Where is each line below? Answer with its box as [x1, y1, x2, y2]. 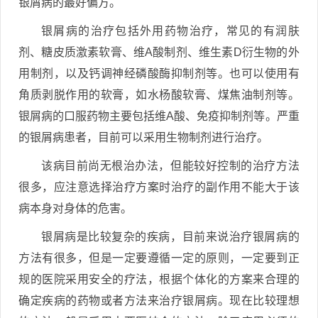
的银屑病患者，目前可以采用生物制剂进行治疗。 [18, 131, 268, 143]
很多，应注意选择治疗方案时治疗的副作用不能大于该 [18, 181, 300, 193]
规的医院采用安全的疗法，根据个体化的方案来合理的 [18, 273, 300, 285]
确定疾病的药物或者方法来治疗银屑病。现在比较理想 [18, 295, 300, 307]
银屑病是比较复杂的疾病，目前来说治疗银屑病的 [41, 231, 300, 243]
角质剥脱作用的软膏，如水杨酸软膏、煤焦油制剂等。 [18, 89, 300, 101]
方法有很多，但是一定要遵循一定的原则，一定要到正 [18, 252, 300, 264]
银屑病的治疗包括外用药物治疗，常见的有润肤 [41, 25, 300, 37]
